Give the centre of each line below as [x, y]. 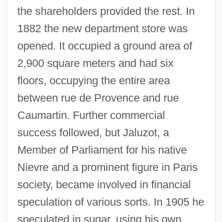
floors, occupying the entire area [93, 80]
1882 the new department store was [102, 28]
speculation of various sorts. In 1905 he [111, 202]
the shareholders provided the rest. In [106, 11]
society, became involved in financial [104, 184]
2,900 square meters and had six [95, 63]
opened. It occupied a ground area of [105, 46]
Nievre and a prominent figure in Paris [107, 167]
